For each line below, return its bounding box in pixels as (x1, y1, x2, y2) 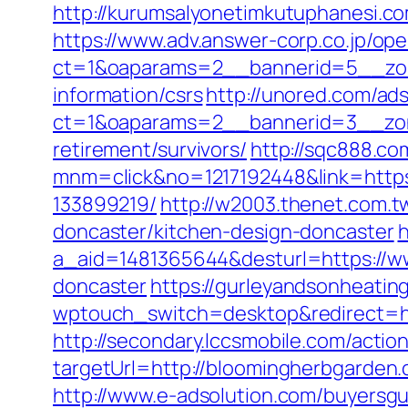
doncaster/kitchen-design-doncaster (53, 218, 394, 245)
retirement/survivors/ (53, 136, 247, 163)
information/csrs (53, 81, 203, 108)
